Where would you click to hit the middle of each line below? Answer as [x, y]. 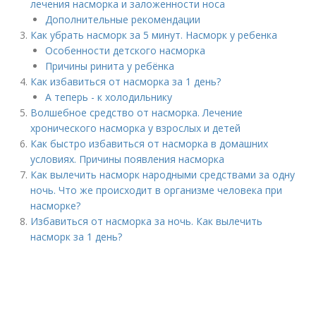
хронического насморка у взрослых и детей [136, 128]
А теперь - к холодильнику [109, 97]
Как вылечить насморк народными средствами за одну [163, 175]
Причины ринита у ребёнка [110, 66]
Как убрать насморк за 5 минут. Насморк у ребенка [154, 35]
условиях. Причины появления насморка [128, 159]
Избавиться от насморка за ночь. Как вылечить [147, 221]
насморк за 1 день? [77, 237]
